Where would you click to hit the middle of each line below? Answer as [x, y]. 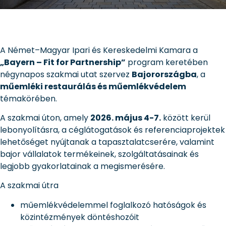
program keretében [167, 62]
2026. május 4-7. [126, 118]
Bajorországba [164, 74]
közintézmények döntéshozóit [80, 217]
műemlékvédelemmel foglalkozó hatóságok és [113, 205]
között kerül [186, 118]
